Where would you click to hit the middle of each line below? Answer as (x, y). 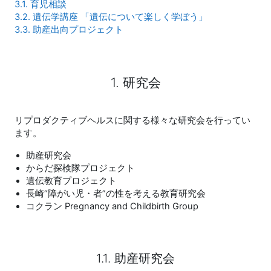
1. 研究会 (135, 82)
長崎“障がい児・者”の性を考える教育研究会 (116, 194)
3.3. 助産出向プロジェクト (69, 30)
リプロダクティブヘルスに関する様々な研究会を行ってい (132, 120)
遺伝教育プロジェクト (72, 181)
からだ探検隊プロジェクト (81, 168)
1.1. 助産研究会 (135, 258)
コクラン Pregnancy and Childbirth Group (113, 206)
